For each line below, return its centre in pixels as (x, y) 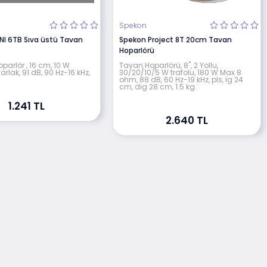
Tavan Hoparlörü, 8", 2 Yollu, (169, 65)
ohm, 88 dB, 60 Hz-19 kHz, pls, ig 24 (181, 79)
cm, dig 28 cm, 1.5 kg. (158, 86)
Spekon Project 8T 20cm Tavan (176, 39)
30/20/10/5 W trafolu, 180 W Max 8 (181, 72)
